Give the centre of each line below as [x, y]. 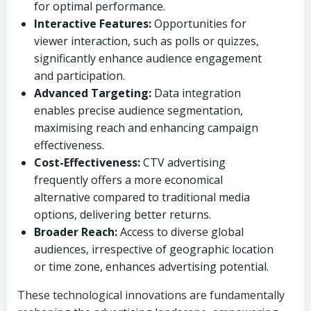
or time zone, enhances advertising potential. [151, 267]
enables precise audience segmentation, [138, 110]
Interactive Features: [93, 24]
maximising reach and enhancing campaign [146, 128]
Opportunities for [199, 24]
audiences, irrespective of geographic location [154, 249]
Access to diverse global [180, 232]
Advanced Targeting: [93, 93]
